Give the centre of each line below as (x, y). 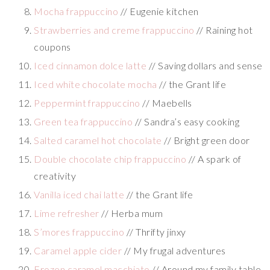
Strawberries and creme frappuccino (114, 30)
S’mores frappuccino (79, 232)
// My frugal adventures (174, 251)
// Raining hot (224, 30)
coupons (52, 47)
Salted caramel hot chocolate (98, 140)
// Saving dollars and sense (205, 66)
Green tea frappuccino (83, 122)
